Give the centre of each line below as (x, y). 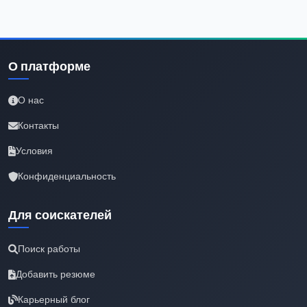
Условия (34, 151)
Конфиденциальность (67, 176)
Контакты (38, 126)
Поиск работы (49, 249)
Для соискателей (60, 216)
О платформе (49, 67)
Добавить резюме (56, 274)
